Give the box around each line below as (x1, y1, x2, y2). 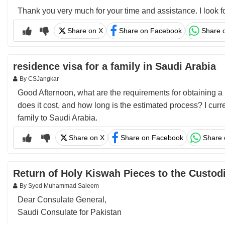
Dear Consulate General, (18, 195, 106, 204)
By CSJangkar (20, 75, 59, 82)
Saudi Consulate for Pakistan (18, 208, 122, 216)
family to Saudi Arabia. (18, 114, 97, 122)
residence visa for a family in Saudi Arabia (13, 61, 216, 72)
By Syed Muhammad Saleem (20, 182, 99, 189)
